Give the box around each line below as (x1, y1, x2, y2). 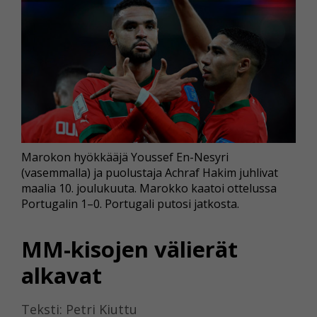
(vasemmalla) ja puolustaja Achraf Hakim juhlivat (21, 164, 278, 180)
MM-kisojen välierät (21, 234, 238, 265)
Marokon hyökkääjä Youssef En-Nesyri (21, 149, 229, 165)
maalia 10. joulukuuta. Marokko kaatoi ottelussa (21, 180, 277, 196)
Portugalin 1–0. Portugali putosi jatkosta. (21, 195, 239, 212)
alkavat (21, 260, 102, 291)
